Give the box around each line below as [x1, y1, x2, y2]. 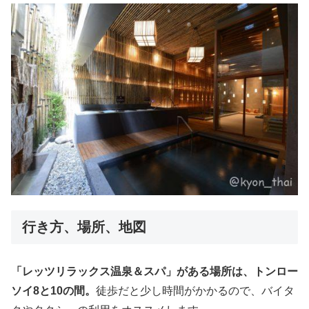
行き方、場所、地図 [22, 219, 146, 235]
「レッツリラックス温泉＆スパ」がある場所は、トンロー [11, 265, 298, 277]
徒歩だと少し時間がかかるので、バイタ [96, 284, 295, 297]
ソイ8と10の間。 [11, 284, 96, 297]
